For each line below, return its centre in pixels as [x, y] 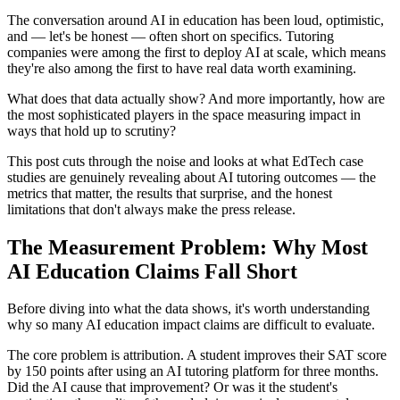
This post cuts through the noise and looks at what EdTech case [185, 161]
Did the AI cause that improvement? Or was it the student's [172, 387]
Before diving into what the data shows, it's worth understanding [188, 309]
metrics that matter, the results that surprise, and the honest [170, 193]
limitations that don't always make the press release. [151, 209]
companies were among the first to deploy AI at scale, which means [196, 52]
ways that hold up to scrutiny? [92, 130]
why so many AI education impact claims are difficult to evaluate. [191, 325]
